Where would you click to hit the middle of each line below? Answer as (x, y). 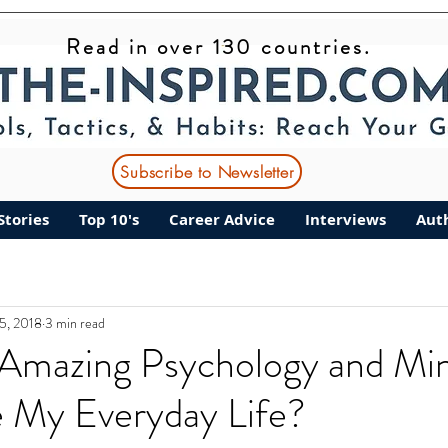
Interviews (345, 219)
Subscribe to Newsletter (207, 171)
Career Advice (222, 219)
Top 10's (109, 219)
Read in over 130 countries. (219, 47)
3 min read (75, 322)
